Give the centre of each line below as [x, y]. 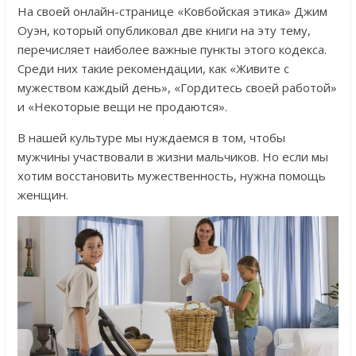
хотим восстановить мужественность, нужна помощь [171, 176]
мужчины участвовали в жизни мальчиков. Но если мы [172, 157]
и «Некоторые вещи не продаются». [122, 107]
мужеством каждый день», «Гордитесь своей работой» [177, 88]
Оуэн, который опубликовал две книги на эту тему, [164, 31]
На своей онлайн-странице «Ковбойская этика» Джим [172, 12]
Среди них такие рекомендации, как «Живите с [153, 69]
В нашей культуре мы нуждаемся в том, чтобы [151, 138]
